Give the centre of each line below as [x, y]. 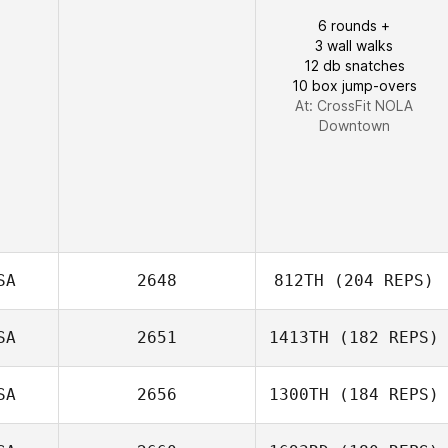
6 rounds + [354, 25]
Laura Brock [387, 52]
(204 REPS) [379, 280]
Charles [387, 419]
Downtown [354, 125]
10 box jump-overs [354, 85]
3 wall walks [354, 45]
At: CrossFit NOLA [354, 105]
